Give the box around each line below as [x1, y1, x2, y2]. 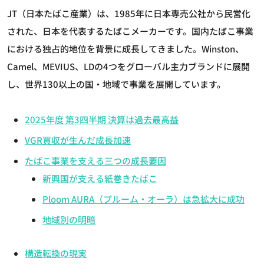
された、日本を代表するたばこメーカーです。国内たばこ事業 [7, 24, 253, 37]
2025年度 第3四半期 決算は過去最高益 [25, 113, 179, 126]
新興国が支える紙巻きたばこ [42, 171, 157, 184]
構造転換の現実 [25, 246, 87, 259]
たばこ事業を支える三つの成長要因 [25, 154, 166, 167]
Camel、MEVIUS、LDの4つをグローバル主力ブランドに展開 [7, 60, 250, 72]
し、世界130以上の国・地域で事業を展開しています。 [7, 77, 226, 90]
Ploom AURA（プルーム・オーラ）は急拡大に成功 [42, 192, 245, 205]
